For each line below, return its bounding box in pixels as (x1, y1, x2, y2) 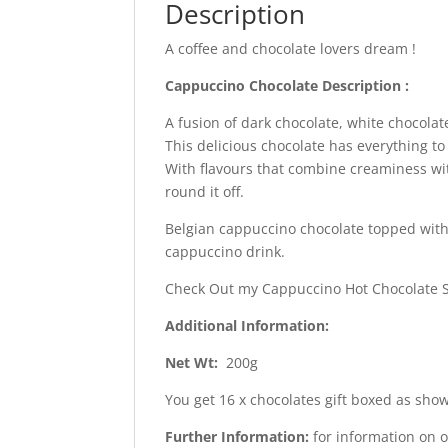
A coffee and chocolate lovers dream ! (165, 38, 417, 58)
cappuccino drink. (165, 241, 286, 261)
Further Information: (165, 426, 310, 446)
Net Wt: (165, 352, 227, 372)
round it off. (165, 181, 245, 201)
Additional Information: (165, 315, 330, 335)
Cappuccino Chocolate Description (165, 75, 406, 95)
